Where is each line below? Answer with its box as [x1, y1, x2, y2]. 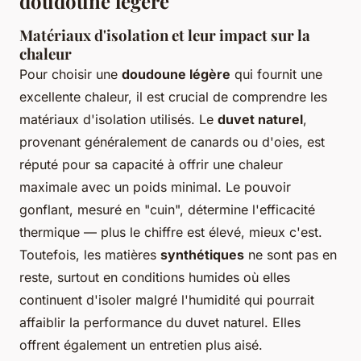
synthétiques [160, 246, 244, 263]
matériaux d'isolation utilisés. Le [19, 110, 218, 127]
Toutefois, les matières [19, 246, 160, 263]
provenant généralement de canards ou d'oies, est [19, 133, 325, 150]
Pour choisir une [19, 65, 122, 82]
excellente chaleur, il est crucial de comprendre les [19, 88, 327, 105]
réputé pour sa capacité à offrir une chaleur [19, 156, 283, 172]
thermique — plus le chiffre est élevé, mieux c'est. [19, 223, 322, 240]
